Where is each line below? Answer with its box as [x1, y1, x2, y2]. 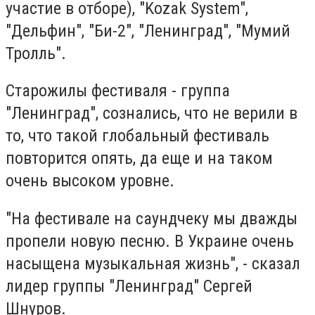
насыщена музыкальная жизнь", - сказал [6, 253, 300, 274]
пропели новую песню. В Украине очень [6, 231, 294, 251]
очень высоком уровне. [6, 171, 174, 191]
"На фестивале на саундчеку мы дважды [6, 208, 297, 229]
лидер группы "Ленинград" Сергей [6, 276, 252, 296]
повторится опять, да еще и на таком [6, 148, 273, 169]
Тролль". [6, 43, 66, 63]
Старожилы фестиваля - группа [6, 81, 230, 101]
